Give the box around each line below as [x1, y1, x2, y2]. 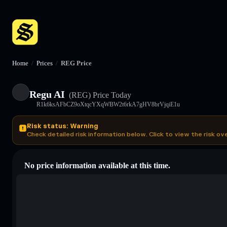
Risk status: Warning [27, 122, 98, 130]
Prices [36, 59, 53, 67]
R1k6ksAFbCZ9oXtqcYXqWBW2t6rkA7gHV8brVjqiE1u [36, 100, 180, 108]
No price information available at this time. [24, 161, 170, 170]
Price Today [91, 90, 131, 99]
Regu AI [29, 88, 65, 100]
